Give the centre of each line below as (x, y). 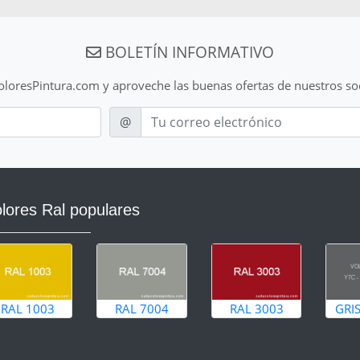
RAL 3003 (256, 309)
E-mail (125, 115)
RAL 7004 (142, 309)
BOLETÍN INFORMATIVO (188, 51)
